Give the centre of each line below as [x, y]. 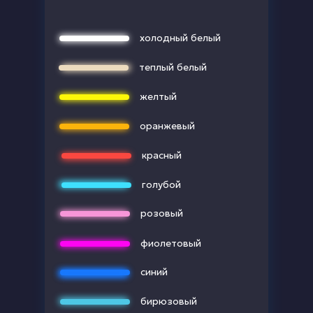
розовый [162, 213]
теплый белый [173, 67]
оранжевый [167, 125]
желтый [158, 96]
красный [162, 155]
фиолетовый [171, 243]
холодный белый [180, 37]
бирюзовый [169, 301]
